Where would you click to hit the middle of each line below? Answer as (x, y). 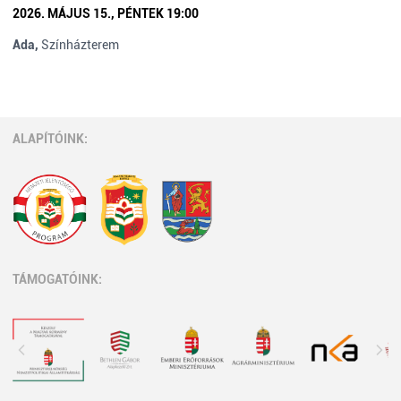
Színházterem (80, 45)
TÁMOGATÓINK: (57, 279)
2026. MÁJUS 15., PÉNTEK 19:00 (106, 13)
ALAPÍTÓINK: (50, 139)
